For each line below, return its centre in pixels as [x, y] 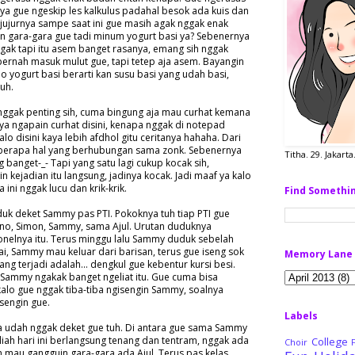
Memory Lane [319, 254]
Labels [301, 316]
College [329, 342]
